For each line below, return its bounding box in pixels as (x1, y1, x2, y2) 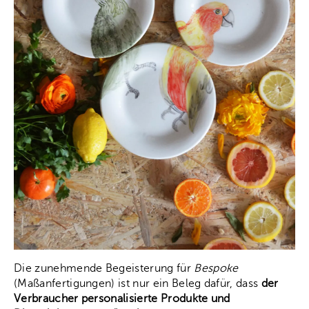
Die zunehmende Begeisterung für (14, 261, 195, 275)
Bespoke (194, 261, 239, 275)
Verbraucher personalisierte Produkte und (14, 292, 230, 305)
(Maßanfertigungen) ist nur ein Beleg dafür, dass (14, 277, 261, 290)
